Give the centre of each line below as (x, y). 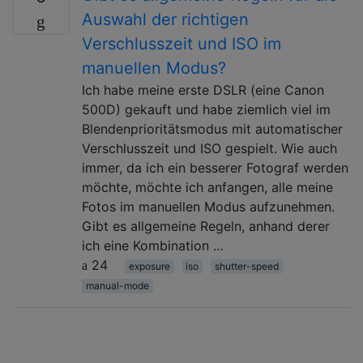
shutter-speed (246, 266)
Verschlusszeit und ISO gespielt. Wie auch (209, 148)
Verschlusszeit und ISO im (181, 43)
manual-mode (117, 285)
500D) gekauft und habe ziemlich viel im (206, 109)
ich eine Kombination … (153, 245)
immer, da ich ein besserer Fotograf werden (215, 167)
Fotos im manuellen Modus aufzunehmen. (208, 206)
